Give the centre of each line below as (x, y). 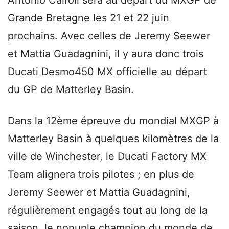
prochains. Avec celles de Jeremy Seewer (109, 36)
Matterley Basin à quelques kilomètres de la (113, 138)
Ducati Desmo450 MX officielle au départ (107, 71)
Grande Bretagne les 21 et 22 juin (88, 18)
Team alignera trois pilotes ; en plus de (101, 174)
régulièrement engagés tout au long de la (108, 210)
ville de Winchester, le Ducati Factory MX (107, 156)
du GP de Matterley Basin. (71, 89)
